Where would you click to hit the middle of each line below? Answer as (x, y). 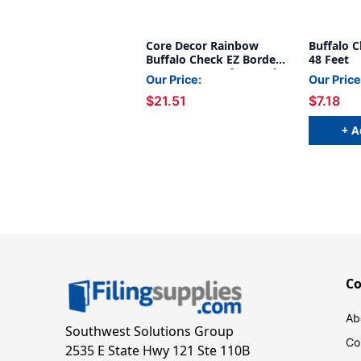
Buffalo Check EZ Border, (214, 60)
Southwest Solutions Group (149, 332)
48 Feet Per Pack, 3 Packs (216, 73)
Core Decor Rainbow (202, 46)
